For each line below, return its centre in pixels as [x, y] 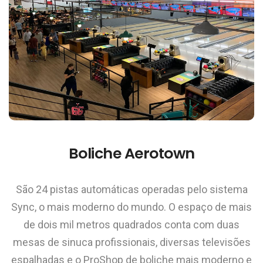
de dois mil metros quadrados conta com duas [131, 224]
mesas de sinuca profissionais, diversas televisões [131, 242]
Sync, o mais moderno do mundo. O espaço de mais [131, 207]
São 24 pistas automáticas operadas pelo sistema [131, 189]
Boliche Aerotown [131, 153]
